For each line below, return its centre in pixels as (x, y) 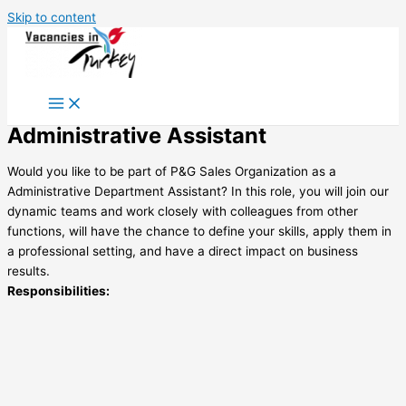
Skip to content (52, 17)
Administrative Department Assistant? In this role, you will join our (198, 191)
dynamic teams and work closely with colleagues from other (183, 211)
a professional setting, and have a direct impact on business (183, 251)
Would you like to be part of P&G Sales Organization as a (172, 171)
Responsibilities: (58, 290)
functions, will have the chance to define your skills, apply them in (199, 231)
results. (29, 271)
